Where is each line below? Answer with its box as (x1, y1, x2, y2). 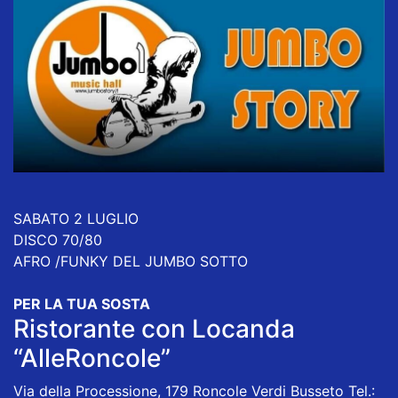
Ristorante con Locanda (13, 313, 295, 344)
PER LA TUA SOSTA (13, 294, 154, 313)
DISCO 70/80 (13, 230, 102, 249)
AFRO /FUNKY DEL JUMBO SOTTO (13, 251, 248, 270)
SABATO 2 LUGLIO (13, 209, 139, 227)
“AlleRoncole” (13, 342, 171, 373)
